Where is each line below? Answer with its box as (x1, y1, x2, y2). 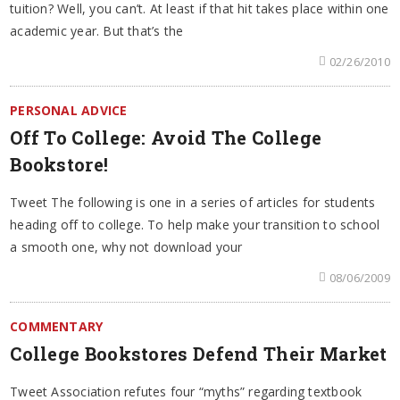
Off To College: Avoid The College (10, 125, 322, 149)
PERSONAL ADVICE (10, 101, 128, 119)
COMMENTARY (10, 317, 104, 335)
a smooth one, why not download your (10, 237, 243, 255)
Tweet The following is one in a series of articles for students (10, 193, 376, 211)
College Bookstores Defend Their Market (10, 341, 387, 365)
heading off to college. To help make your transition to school (10, 215, 380, 233)
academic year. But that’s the (10, 21, 184, 39)
